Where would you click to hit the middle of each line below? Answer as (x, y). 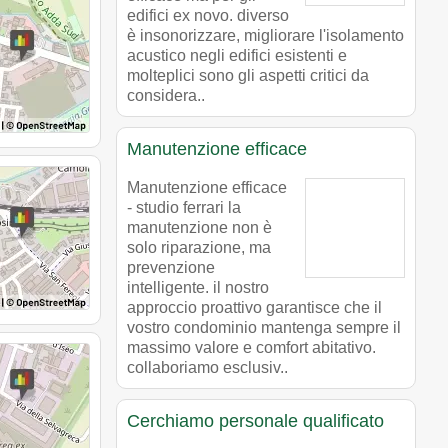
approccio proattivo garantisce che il (254, 307)
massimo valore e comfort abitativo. (251, 347)
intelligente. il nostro (198, 287)
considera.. (166, 95)
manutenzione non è (199, 227)
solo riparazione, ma (199, 247)
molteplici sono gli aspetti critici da (248, 75)
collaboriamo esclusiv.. (207, 367)
